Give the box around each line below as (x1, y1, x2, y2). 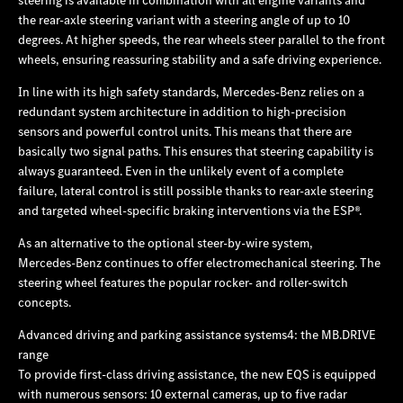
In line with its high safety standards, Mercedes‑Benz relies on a (18, 83, 364, 100)
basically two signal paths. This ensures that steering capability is (18, 142, 373, 159)
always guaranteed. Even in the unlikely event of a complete (18, 162, 344, 179)
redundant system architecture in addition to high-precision (18, 103, 346, 120)
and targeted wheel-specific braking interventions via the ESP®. (18, 201, 362, 219)
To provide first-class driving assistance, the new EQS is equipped (18, 365, 376, 382)
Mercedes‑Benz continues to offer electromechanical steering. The (18, 254, 381, 271)
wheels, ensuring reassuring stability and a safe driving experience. (18, 50, 381, 67)
